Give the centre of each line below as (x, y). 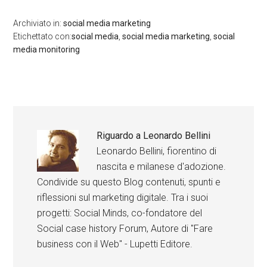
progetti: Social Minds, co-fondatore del (120, 213)
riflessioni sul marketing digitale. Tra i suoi (123, 198)
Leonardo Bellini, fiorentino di (157, 151)
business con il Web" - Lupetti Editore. (115, 244)
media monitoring (47, 50)
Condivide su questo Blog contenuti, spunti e (129, 182)
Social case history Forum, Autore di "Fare (125, 229)
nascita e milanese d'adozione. (162, 167)
